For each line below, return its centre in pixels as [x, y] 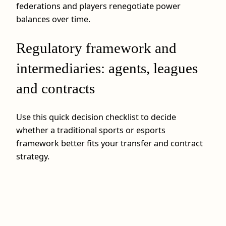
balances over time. [53, 19]
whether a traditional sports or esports [91, 130]
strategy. [33, 157]
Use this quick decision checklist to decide [96, 117]
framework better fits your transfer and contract [109, 144]
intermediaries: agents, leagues [107, 68]
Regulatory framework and [96, 48]
